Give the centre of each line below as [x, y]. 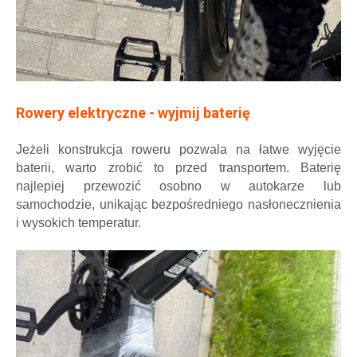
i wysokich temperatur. [78, 222]
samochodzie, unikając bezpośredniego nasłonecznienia [178, 204]
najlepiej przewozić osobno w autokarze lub [178, 186]
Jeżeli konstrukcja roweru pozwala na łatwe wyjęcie [178, 149]
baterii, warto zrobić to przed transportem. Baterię [178, 167]
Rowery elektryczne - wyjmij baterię [133, 112]
